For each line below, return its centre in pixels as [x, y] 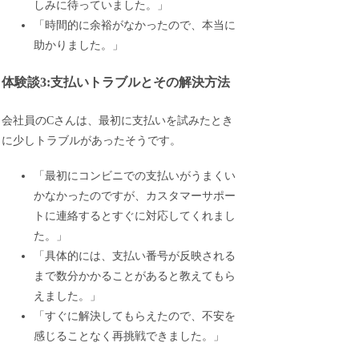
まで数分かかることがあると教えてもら [135, 276]
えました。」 [68, 296]
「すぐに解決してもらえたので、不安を [135, 317]
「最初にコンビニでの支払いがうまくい [135, 176]
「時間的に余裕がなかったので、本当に [135, 25]
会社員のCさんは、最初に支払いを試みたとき [118, 120]
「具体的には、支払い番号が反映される [135, 256]
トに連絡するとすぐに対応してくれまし [135, 216]
